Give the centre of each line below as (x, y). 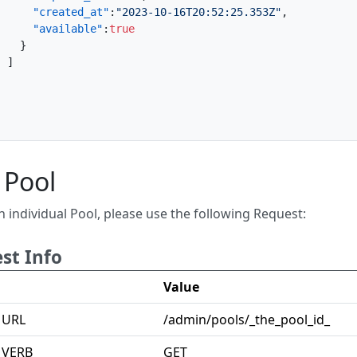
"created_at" (71, 12)
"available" (68, 29)
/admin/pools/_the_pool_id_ (247, 320)
